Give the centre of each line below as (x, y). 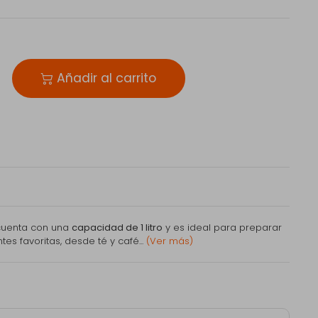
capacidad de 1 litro (117, 228)
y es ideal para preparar (222, 228)
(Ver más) (170, 241)
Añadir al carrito (105, 78)
